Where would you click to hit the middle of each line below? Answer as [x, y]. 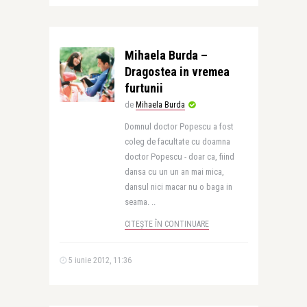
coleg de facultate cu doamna [177, 142]
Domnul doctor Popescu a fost [179, 126]
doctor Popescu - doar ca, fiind [179, 157]
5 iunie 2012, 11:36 [99, 260]
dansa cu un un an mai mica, [174, 172]
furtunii [144, 88]
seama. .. [140, 202]
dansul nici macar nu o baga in [178, 187]
